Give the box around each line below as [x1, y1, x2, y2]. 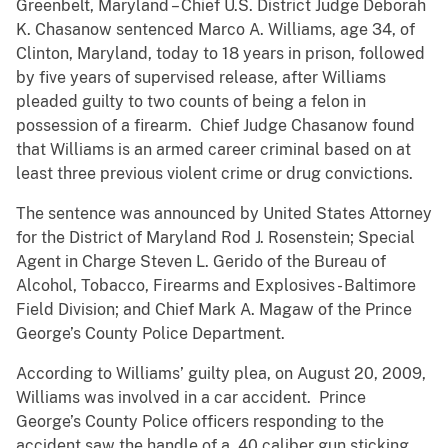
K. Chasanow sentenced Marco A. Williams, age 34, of [16, 19, 415, 39]
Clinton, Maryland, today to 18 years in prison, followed [16, 43, 425, 63]
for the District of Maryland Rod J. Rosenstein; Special [16, 227, 415, 247]
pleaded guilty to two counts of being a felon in [16, 91, 366, 111]
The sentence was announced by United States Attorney [16, 203, 432, 223]
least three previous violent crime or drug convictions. [16, 163, 413, 183]
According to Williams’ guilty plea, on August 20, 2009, [16, 363, 426, 383]
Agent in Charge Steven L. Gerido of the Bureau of [16, 251, 386, 271]
